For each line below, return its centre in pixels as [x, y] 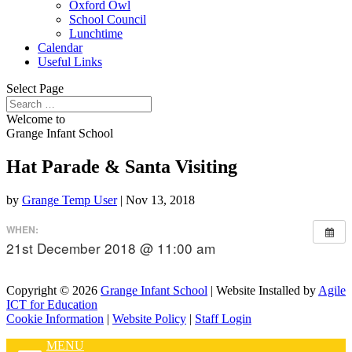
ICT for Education [52, 304]
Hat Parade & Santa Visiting [122, 166]
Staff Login [223, 318]
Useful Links [70, 62]
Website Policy [149, 318]
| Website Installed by [263, 290]
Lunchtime [96, 33]
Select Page [35, 88]
